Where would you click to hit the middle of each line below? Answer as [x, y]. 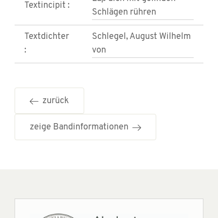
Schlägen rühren [124, 13]
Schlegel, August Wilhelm [141, 37]
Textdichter [47, 37]
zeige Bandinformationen [81, 127]
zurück [54, 101]
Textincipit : [47, 6]
